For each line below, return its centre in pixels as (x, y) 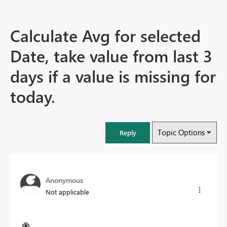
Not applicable (67, 192)
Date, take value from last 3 (111, 56)
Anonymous (64, 180)
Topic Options (181, 133)
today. (33, 96)
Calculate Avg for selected (105, 35)
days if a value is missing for (113, 76)
